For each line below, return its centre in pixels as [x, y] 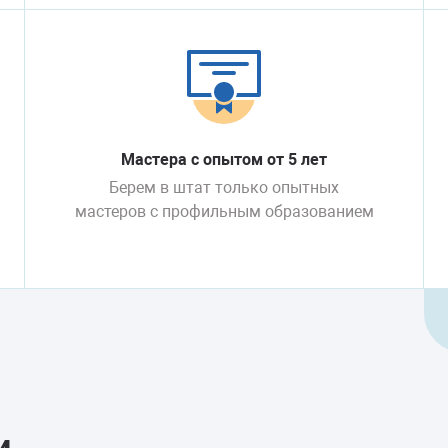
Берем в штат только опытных [224, 187]
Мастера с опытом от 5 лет [224, 159]
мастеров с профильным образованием [224, 211]
